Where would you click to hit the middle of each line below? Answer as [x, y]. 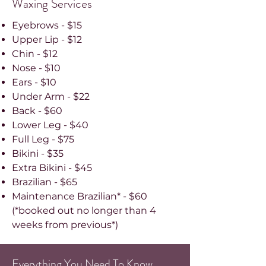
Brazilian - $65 [47, 182]
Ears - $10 [34, 82]
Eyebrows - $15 [47, 25]
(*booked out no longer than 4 [84, 210]
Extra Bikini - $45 [52, 168]
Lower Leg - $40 [50, 125]
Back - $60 [37, 111]
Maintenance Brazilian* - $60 [80, 196]
